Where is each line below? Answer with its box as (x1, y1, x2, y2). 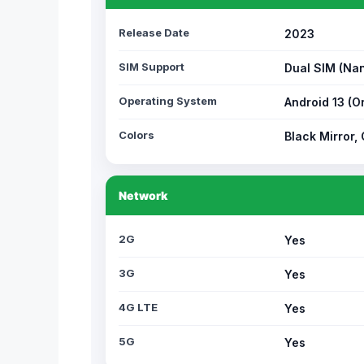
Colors (119, 128, 154, 141)
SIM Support (119, 60, 184, 73)
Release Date (119, 26, 189, 39)
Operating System (119, 94, 217, 107)
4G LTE (119, 301, 158, 314)
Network (119, 188, 167, 202)
